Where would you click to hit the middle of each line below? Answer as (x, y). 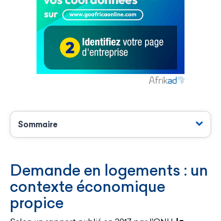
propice (37, 203)
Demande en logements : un (109, 170)
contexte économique (88, 186)
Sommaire (38, 124)
